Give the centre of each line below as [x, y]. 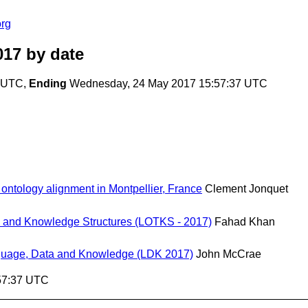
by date [53, 54]
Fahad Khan [245, 221]
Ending [48, 84]
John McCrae [229, 254]
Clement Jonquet [246, 189]
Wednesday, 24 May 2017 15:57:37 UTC [167, 84]
